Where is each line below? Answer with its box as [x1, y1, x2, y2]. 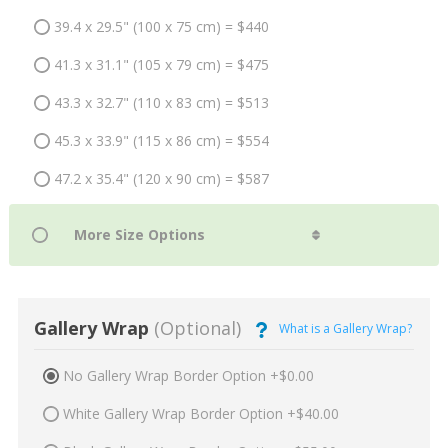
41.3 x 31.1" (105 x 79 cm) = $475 [53, 55, 269, 75]
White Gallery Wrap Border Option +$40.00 [62, 403, 339, 423]
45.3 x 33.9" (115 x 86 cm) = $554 [53, 131, 269, 151]
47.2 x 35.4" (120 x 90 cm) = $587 [53, 169, 269, 189]
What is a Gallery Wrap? [278, 319, 412, 337]
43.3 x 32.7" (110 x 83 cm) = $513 [53, 93, 269, 113]
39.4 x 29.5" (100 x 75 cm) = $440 [53, 17, 269, 37]
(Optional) [148, 316, 241, 341]
